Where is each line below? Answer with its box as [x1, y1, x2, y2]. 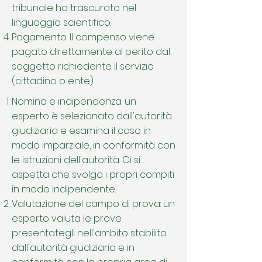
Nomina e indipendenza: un [12, 95, 136, 108]
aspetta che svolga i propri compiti [12, 168, 174, 181]
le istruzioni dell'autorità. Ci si [12, 153, 140, 167]
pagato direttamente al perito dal [12, 45, 170, 58]
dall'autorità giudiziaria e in [12, 241, 135, 254]
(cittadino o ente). [12, 74, 94, 88]
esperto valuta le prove [12, 212, 122, 225]
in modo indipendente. [12, 182, 116, 196]
